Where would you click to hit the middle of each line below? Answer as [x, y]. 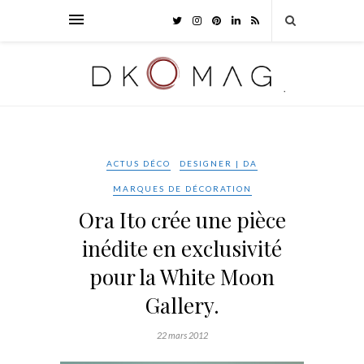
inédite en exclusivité [182, 248]
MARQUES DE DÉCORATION [182, 188]
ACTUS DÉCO [139, 163]
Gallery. [182, 305]
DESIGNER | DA [219, 163]
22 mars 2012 [182, 335]
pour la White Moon [182, 276]
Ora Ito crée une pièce [182, 219]
